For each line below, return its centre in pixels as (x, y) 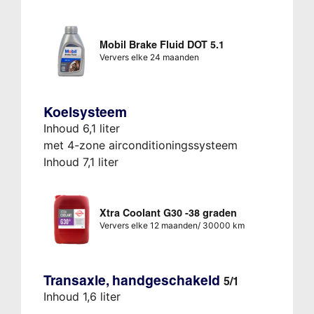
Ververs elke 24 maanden (149, 57)
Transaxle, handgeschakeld (133, 280)
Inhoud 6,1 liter (81, 128)
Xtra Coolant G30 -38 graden (168, 213)
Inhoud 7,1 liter (81, 162)
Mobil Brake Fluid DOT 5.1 (162, 45)
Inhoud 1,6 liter (82, 296)
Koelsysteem (85, 112)
